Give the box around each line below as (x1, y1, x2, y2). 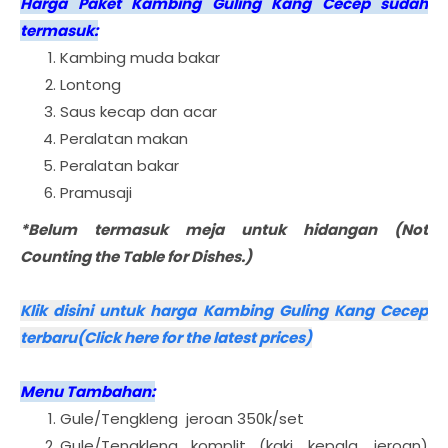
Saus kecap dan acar (60, 101, 217, 122)
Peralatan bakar (60, 155, 179, 176)
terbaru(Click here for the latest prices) (20, 327, 312, 348)
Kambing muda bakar (60, 47, 220, 68)
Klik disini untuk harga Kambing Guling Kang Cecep (20, 300, 428, 321)
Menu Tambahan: (20, 381, 155, 402)
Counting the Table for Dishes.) (20, 246, 252, 267)
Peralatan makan (60, 128, 188, 149)
